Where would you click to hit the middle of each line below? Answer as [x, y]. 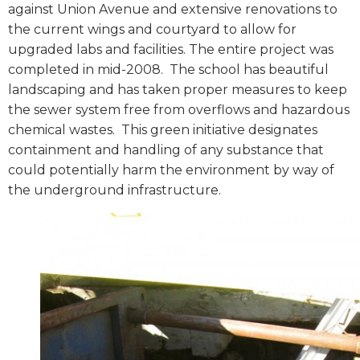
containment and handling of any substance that [166, 150]
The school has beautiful [249, 70]
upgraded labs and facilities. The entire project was [171, 50]
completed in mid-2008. [86, 70]
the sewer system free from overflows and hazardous [179, 110]
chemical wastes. [61, 130]
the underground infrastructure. [115, 190]
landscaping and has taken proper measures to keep [178, 90]
